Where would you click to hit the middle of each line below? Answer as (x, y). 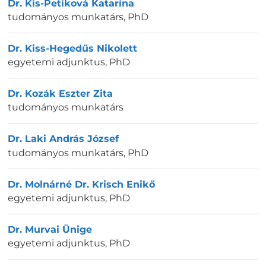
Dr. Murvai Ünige (50, 229)
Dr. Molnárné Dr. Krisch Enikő (81, 184)
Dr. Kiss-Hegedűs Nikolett (72, 48)
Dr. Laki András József (63, 139)
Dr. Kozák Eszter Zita (60, 94)
